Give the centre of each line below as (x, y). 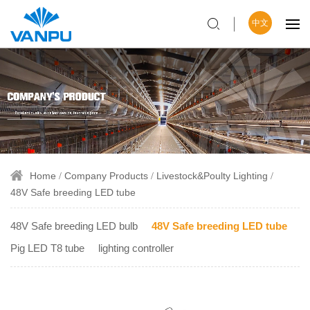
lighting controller (136, 248)
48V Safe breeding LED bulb (74, 226)
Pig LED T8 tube (47, 248)
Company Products (106, 175)
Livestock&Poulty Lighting (212, 175)
